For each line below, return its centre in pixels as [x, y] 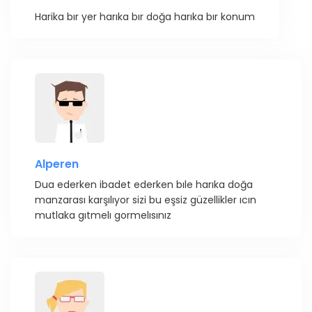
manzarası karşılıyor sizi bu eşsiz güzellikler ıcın [146, 200]
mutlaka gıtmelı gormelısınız [103, 215]
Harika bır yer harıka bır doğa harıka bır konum [145, 16]
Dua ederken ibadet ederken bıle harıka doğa [144, 184]
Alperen [57, 164]
